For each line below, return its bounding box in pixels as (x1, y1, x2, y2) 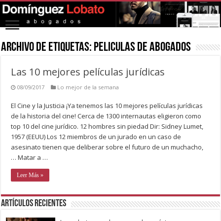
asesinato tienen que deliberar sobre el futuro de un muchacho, (11, 142, 204, 151)
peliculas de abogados (94, 40, 191, 54)
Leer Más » (17, 171, 44, 179)
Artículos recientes (1, 198, 67, 209)
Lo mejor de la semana (57, 83, 119, 91)
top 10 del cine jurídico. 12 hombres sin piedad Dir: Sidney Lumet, (11, 121, 204, 131)
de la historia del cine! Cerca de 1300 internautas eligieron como (11, 111, 202, 120)
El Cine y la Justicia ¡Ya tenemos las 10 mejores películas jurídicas (11, 101, 203, 110)
